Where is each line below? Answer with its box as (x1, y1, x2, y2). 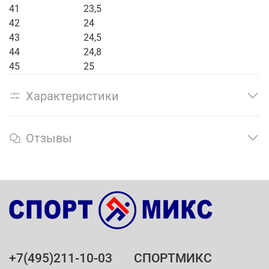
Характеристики (26, 88, 119, 103)
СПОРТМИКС (134, 251, 212, 266)
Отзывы (26, 131, 72, 146)
